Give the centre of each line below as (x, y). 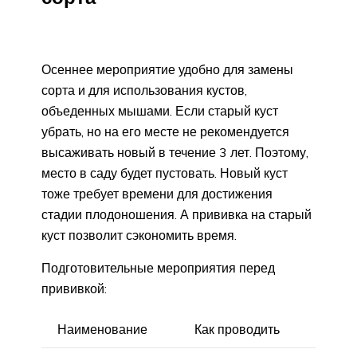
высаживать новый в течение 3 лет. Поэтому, (175, 153)
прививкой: (74, 289)
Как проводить (237, 330)
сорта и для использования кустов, (144, 90)
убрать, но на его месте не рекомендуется (165, 132)
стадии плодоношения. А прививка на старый (177, 215)
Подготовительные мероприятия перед (158, 268)
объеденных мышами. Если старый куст (160, 111)
